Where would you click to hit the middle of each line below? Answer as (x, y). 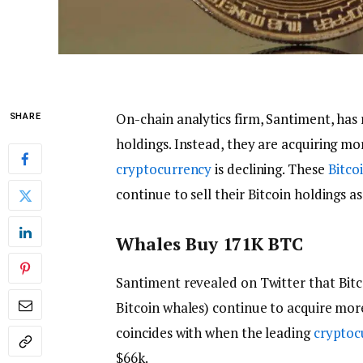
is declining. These (270, 169)
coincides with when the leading (215, 333)
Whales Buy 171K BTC (209, 243)
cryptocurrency (164, 169)
